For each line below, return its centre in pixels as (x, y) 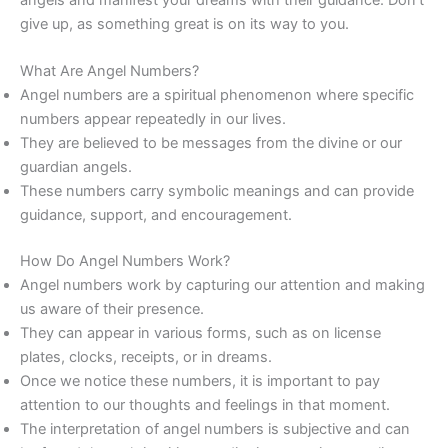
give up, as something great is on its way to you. (184, 23)
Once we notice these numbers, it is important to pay (200, 381)
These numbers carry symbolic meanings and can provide (217, 191)
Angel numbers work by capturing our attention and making (222, 285)
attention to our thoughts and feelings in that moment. (205, 405)
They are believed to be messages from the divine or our (211, 143)
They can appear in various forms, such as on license (200, 333)
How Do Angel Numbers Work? (125, 261)
